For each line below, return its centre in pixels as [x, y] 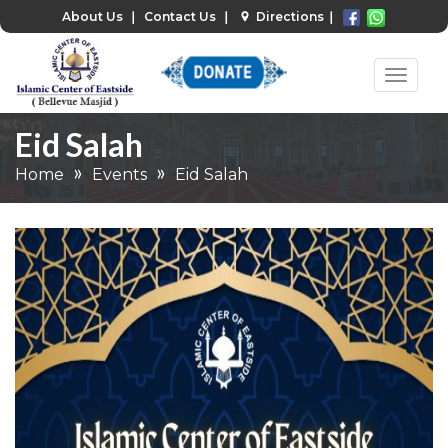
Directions [288, 16]
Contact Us [181, 16]
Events [119, 174]
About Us [94, 16]
